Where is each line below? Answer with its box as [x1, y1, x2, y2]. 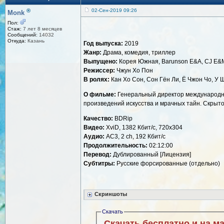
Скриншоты [94, 191, 127, 197]
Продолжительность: [83, 142, 147, 149]
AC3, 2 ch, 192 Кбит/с [104, 133, 165, 140]
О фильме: [83, 91, 116, 98]
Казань [26, 37, 44, 43]
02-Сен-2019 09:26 [91, 7, 137, 13]
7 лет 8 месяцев [21, 25, 62, 31]
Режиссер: [83, 67, 115, 74]
